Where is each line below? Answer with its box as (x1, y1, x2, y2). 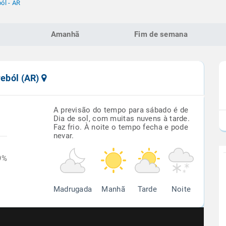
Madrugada (53, 185, 92, 194)
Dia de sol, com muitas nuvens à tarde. (53, 114, 190, 123)
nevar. (53, 131, 74, 140)
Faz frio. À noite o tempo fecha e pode (53, 123, 189, 132)
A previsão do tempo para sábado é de (53, 105, 189, 115)
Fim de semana (134, 30, 188, 39)
